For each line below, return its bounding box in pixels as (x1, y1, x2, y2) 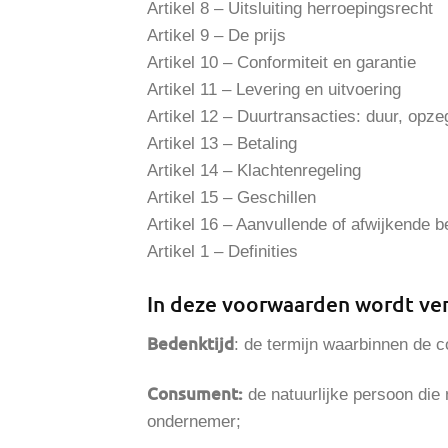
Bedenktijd (147, 332, 234, 356)
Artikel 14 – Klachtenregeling (147, 160, 361, 180)
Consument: (147, 382, 243, 406)
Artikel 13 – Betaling (147, 133, 297, 153)
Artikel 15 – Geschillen (147, 187, 316, 207)
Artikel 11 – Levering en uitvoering (147, 79, 401, 99)
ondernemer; (147, 412, 241, 432)
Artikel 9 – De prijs (147, 25, 286, 45)
